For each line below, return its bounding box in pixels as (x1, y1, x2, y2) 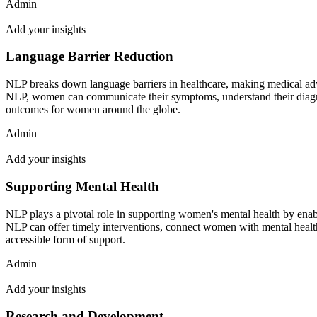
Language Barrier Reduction (6, 49, 173, 64)
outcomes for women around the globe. (6, 103, 180, 116)
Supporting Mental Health (6, 178, 159, 194)
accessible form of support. (6, 233, 125, 246)
